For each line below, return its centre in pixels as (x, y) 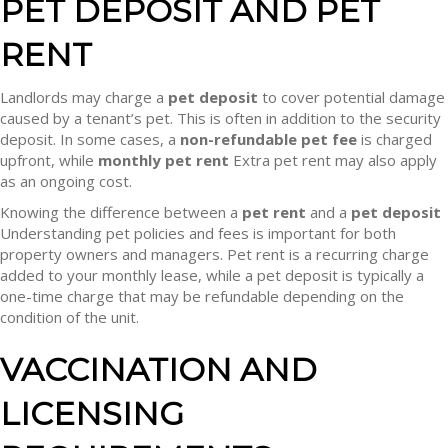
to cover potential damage (351, 97)
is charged (394, 139)
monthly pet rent (163, 160)
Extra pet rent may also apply (333, 160)
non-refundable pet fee (268, 139)
